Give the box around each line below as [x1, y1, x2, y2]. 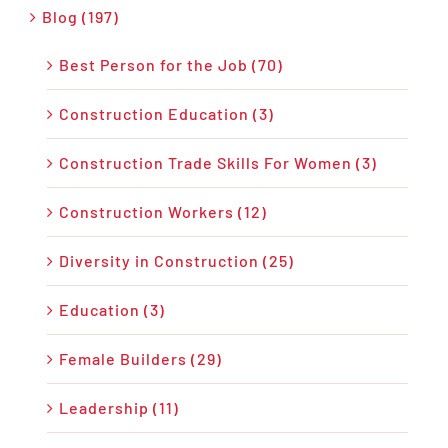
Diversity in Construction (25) [59, 251, 294, 271]
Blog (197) [42, 7, 119, 27]
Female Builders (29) [59, 349, 222, 369]
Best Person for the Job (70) [59, 55, 283, 75]
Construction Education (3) [59, 104, 274, 124]
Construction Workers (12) [59, 202, 267, 222]
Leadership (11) [59, 398, 179, 418]
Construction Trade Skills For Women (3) [59, 153, 377, 173]
